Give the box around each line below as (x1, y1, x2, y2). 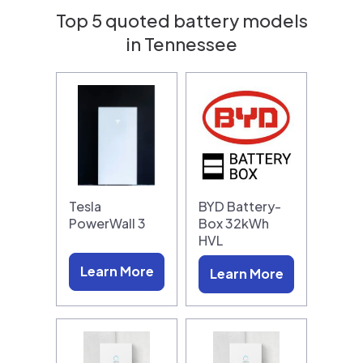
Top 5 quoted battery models (55, 8, 308, 32)
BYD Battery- (199, 197, 281, 215)
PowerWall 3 (69, 214, 146, 232)
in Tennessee (126, 32, 237, 55)
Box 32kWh (199, 214, 269, 232)
